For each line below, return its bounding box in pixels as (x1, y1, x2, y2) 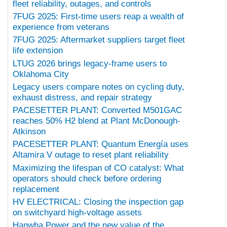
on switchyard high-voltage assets (13, 207, 142, 217)
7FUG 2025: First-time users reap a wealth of (13, 12, 184, 22)
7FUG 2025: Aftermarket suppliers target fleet (13, 35, 185, 45)
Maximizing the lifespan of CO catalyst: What (13, 163, 184, 173)
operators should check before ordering (13, 173, 161, 183)
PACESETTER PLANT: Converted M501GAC (13, 105, 182, 116)
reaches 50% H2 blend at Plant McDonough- (13, 116, 180, 126)
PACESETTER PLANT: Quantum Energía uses (13, 139, 188, 149)
